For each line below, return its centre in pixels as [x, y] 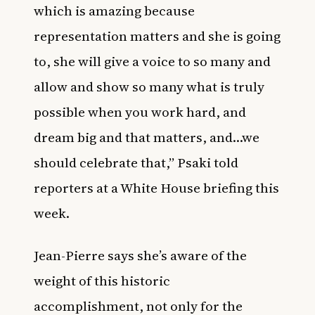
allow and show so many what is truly [149, 86]
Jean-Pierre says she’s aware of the [140, 255]
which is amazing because [114, 11]
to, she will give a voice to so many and [152, 61]
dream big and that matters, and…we [147, 137]
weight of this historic [102, 281]
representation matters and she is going [157, 36]
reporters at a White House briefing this [156, 188]
